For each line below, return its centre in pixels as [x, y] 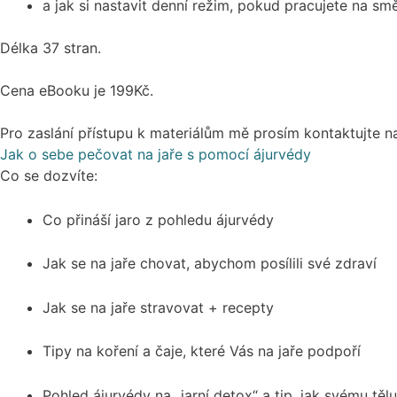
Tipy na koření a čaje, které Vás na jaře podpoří [202, 351]
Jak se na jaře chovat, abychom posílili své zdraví [210, 264]
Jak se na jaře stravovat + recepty [158, 307]
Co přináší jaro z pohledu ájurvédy [158, 219]
